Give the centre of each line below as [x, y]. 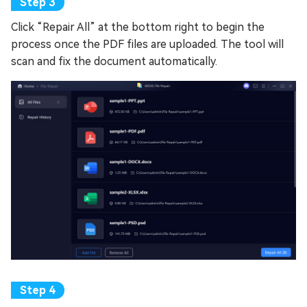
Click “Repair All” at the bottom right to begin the [138, 27]
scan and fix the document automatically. [114, 61]
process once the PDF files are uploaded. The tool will [147, 44]
